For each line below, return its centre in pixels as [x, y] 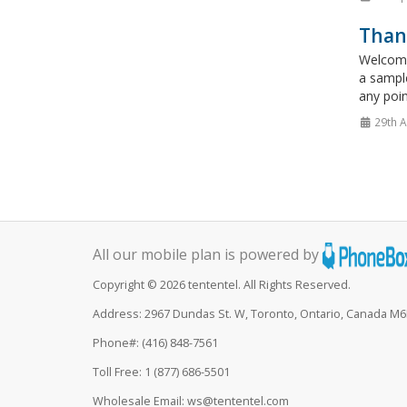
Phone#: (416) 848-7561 [155, 342]
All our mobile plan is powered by [208, 254]
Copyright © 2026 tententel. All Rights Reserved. [222, 284]
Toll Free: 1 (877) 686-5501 [161, 372]
